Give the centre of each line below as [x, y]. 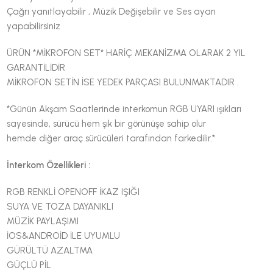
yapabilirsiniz [34, 26]
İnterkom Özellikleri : [49, 165]
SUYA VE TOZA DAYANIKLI [60, 206]
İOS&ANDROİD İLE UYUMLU [64, 236]
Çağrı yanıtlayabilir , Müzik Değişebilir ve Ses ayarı [112, 11]
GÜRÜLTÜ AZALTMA [50, 250]
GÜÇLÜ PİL [29, 265]
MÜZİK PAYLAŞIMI [43, 221]
